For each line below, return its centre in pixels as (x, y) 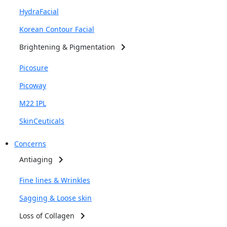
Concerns (30, 144)
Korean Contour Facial (57, 29)
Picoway (33, 85)
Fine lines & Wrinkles (55, 180)
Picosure (34, 68)
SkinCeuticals (42, 121)
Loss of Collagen (50, 216)
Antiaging (39, 159)
